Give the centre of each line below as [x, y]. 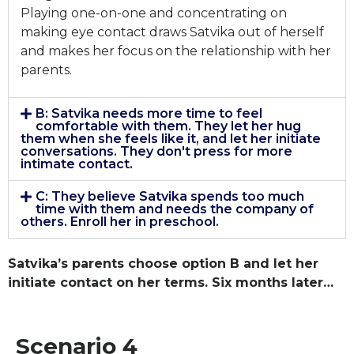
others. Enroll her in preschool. [120, 221]
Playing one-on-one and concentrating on [154, 13]
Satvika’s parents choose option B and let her [163, 263]
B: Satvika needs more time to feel [149, 113]
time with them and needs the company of [175, 209]
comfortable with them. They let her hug [169, 126]
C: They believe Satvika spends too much [170, 196]
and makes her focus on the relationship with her [176, 51]
